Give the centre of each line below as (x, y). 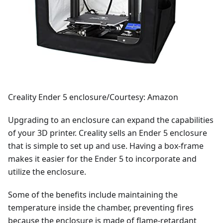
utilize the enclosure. (47, 171)
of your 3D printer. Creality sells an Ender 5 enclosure (108, 133)
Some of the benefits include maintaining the (93, 194)
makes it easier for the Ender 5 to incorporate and (102, 159)
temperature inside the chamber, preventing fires (101, 207)
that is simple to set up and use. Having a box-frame (106, 146)
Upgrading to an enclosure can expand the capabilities (111, 120)
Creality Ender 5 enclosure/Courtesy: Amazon (93, 97)
